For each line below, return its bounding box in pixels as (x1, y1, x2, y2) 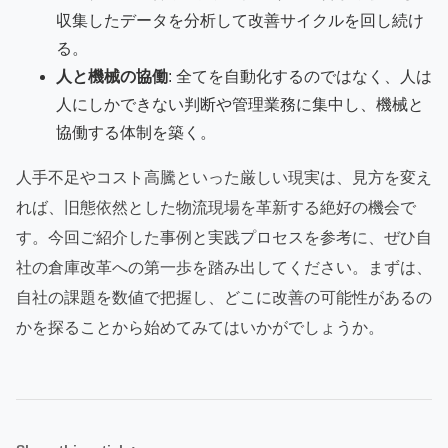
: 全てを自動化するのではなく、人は (168, 67, 432, 85)
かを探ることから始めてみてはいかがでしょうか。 (16, 318, 384, 336)
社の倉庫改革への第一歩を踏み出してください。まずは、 (16, 258, 432, 276)
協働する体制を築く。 (56, 123, 216, 141)
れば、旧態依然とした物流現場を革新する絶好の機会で (16, 198, 416, 216)
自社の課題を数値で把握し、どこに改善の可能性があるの (16, 288, 432, 306)
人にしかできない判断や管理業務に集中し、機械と (56, 95, 424, 113)
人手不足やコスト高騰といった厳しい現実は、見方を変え (16, 168, 432, 186)
